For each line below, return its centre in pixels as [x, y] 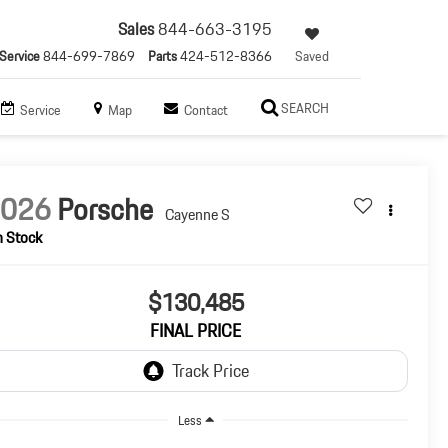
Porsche [108, 209]
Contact [206, 109]
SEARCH [304, 108]
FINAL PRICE [195, 331]
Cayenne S [198, 215]
